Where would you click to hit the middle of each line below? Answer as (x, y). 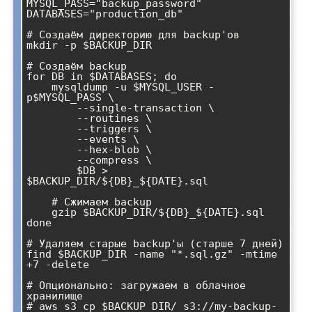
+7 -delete (58, 264)
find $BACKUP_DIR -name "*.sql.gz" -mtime (152, 254)
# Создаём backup (77, 66)
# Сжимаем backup (39, 202)
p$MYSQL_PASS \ (70, 97)
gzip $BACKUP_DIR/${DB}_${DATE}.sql (39, 212)
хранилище (55, 296)
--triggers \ (52, 128)
